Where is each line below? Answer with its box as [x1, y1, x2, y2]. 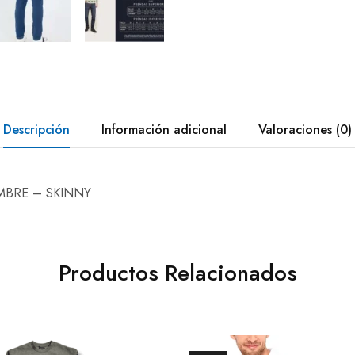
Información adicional [101, 120, 227, 139]
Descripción [3, 120, 70, 139]
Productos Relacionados [58, 256, 297, 289]
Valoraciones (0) [258, 120, 352, 139]
